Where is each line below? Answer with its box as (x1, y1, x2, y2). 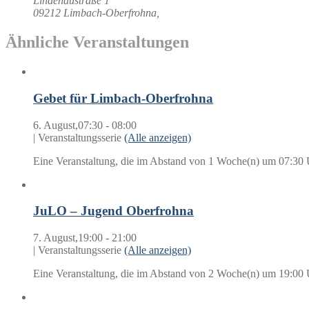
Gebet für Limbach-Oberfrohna (33, 90, 213, 106)
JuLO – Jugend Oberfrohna (33, 203, 194, 219)
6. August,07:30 (33, 119, 103, 131)
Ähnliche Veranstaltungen (6, 33, 189, 52)
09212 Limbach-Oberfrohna (33, 7, 157, 19)
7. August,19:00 (33, 231, 103, 243)
